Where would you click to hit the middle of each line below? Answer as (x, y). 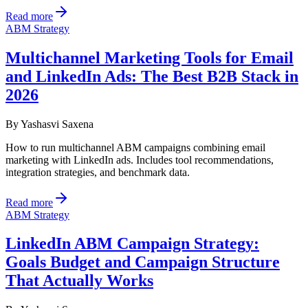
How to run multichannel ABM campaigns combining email (135, 147)
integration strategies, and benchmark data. (98, 172)
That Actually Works (79, 281)
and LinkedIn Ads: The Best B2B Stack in (152, 76)
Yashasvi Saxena (57, 124)
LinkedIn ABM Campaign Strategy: (132, 244)
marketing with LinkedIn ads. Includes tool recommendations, (140, 159)
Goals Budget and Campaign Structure (143, 262)
